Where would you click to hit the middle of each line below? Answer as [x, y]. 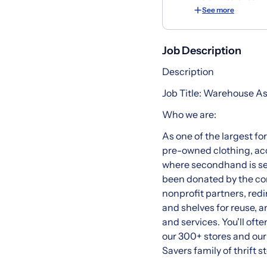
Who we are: [189, 115]
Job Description [202, 51]
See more [218, 10]
